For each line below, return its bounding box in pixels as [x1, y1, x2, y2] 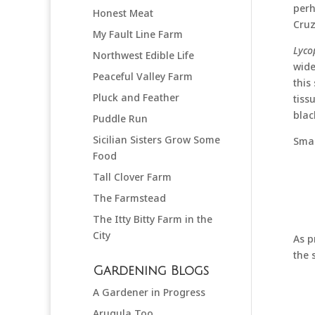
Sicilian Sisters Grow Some [93, 132, 220, 146]
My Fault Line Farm [93, 27, 183, 41]
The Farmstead [93, 191, 166, 205]
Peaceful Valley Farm [93, 69, 193, 83]
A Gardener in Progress [93, 285, 205, 299]
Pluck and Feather [93, 90, 179, 104]
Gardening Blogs [93, 263, 209, 278]
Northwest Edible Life [93, 48, 194, 62]
